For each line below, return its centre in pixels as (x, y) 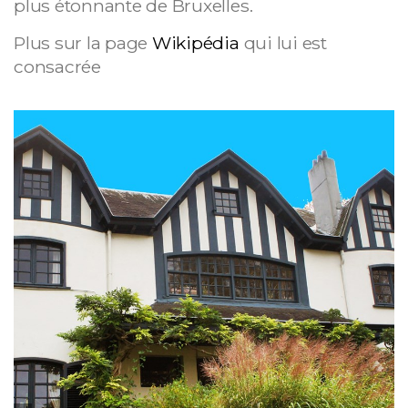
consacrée (57, 66)
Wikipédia (195, 43)
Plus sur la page (83, 43)
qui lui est (283, 43)
